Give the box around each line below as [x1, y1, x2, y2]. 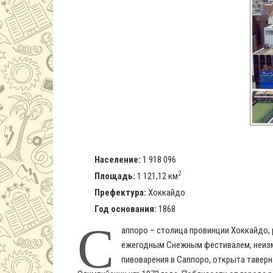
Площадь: [94, 171, 135, 182]
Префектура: [94, 187, 146, 198]
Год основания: [94, 204, 157, 214]
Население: [94, 154, 141, 165]
